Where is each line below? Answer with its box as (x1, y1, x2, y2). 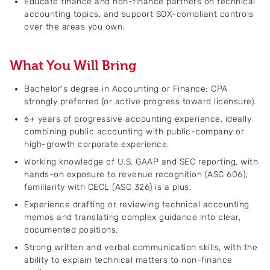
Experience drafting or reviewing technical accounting (24, 199, 250, 210)
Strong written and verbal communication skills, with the (24, 242, 257, 253)
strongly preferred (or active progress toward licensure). (24, 96, 259, 107)
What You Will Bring (10, 57, 136, 73)
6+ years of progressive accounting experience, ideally (24, 114, 251, 124)
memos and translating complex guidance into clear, (24, 212, 240, 222)
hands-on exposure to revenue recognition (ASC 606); (24, 169, 248, 180)
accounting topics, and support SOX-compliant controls (24, 9, 254, 19)
